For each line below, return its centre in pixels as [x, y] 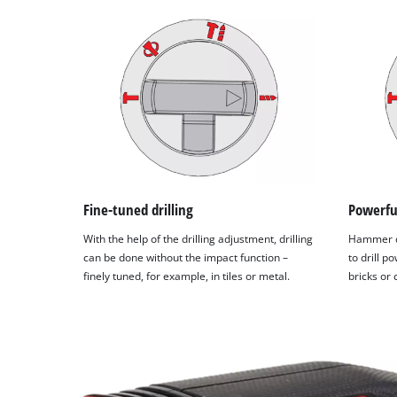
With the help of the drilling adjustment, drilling [198, 239]
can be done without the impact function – [186, 258]
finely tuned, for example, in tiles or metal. [187, 276]
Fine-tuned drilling [139, 209]
